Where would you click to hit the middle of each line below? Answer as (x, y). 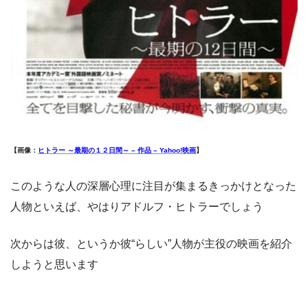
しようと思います (54, 264)
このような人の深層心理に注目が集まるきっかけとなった (153, 186)
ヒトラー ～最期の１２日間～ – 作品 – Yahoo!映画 (117, 150)
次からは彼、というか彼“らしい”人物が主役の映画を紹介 (151, 243)
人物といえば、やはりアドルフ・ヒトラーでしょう (137, 206)
